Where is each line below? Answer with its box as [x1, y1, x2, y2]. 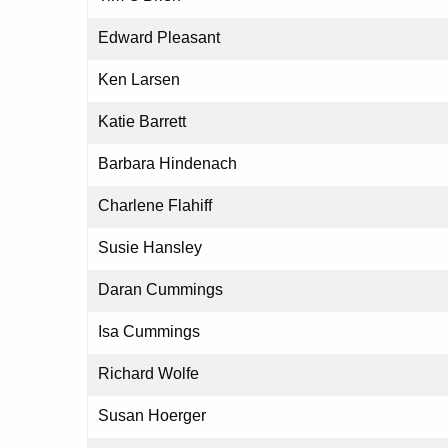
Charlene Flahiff [98, 197, 212, 215]
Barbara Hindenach [98, 155, 237, 173]
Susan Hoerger [98, 407, 206, 425]
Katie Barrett [98, 113, 186, 131]
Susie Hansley [98, 239, 202, 257]
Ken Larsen [98, 71, 180, 89]
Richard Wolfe [98, 365, 199, 383]
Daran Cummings [98, 281, 223, 299]
